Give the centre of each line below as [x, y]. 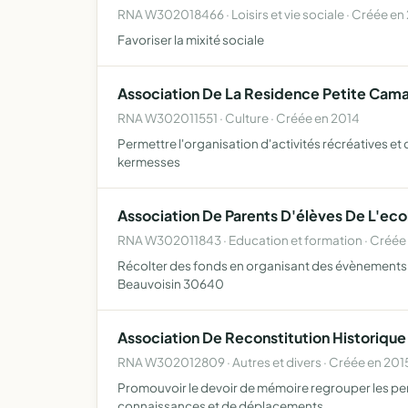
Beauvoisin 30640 [171, 284]
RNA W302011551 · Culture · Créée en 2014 [239, 118]
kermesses [149, 162]
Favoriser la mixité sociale [191, 40]
